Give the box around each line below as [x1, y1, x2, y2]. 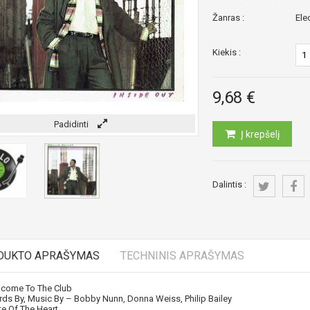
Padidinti [54, 119, 91, 129]
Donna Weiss [127, 293, 181, 304]
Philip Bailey [184, 293, 232, 304]
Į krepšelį [238, 129, 280, 140]
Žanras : [212, 12, 244, 23]
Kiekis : [212, 47, 241, 57]
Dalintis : [212, 179, 246, 190]
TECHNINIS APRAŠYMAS [120, 249, 244, 262]
